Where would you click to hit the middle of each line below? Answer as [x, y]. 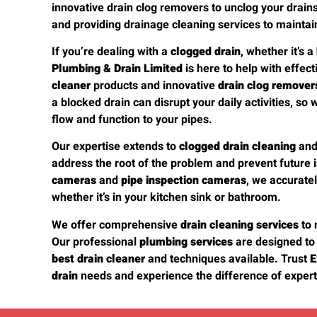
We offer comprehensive [116, 225]
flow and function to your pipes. [132, 120]
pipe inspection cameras [184, 181]
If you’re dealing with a [111, 52]
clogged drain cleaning [238, 147]
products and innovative [155, 86]
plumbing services [186, 242]
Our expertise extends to [116, 147]
